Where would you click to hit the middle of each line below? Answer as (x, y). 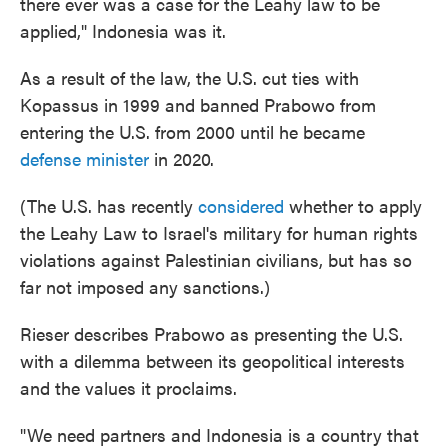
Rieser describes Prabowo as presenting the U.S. (211, 333)
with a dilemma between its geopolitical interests (212, 360)
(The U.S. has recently (109, 205)
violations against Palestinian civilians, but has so (216, 259)
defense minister (84, 158)
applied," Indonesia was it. (123, 30)
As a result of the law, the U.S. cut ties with (189, 77)
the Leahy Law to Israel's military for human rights (219, 232)
